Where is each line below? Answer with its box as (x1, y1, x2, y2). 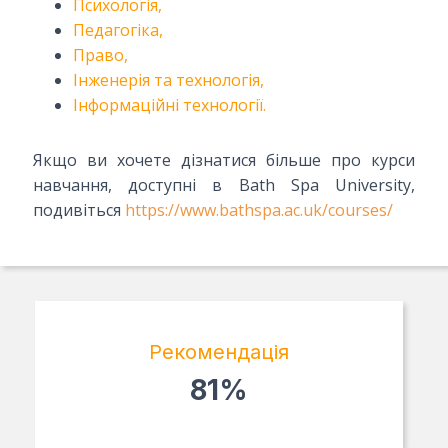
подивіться (33, 198, 125, 221)
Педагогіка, (73, 18, 163, 41)
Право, (73, 43, 128, 66)
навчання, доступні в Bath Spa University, (33, 173, 415, 196)
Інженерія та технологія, (73, 68, 264, 91)
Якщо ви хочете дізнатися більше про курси (33, 148, 415, 171)
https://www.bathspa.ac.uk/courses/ (125, 198, 393, 221)
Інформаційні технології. (73, 93, 266, 116)
